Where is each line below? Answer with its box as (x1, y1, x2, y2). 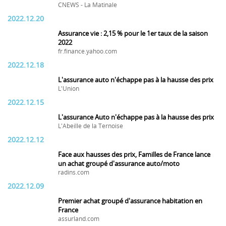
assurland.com (58, 215, 99, 222)
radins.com (58, 169, 89, 176)
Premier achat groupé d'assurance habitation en (58, 197, 202, 205)
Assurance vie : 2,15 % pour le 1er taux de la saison (58, 30, 208, 37)
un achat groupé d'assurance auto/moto (58, 160, 180, 167)
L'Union (58, 85, 79, 92)
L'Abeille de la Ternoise (58, 123, 123, 130)
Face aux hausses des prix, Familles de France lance (58, 151, 210, 158)
